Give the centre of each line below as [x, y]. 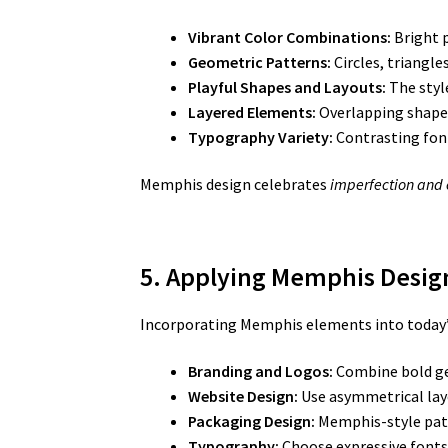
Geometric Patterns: [260, 61]
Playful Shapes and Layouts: [287, 86]
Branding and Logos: [261, 371]
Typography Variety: [261, 136]
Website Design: [243, 396]
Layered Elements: [252, 111]
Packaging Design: [252, 421]
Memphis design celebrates [235, 184]
